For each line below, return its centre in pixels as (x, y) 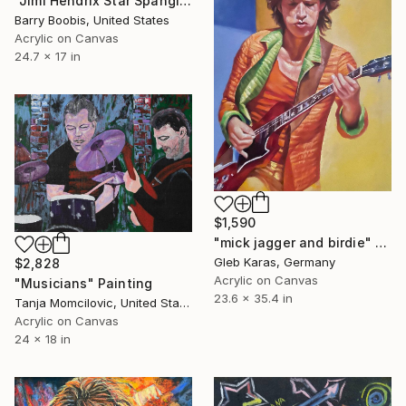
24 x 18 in (43, 339)
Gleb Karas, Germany (275, 262)
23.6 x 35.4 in (253, 299)
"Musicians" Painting (84, 284)
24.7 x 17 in (48, 56)
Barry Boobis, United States (92, 19)
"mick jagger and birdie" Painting (382, 243)
